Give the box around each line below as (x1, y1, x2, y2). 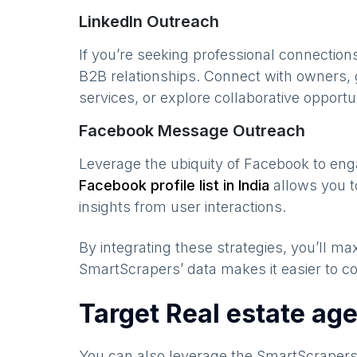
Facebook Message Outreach (79, 121, 305, 140)
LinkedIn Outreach (79, 12, 219, 31)
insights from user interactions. (79, 198, 286, 215)
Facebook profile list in (79, 177, 238, 194)
